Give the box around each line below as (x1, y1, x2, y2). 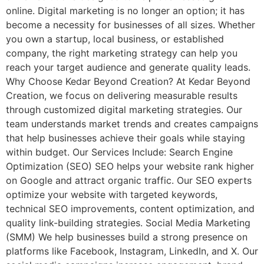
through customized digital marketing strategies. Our (6, 104, 242, 115)
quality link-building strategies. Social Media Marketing (6, 217, 250, 229)
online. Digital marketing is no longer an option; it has (6, 5, 245, 16)
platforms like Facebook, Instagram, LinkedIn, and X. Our (6, 245, 258, 257)
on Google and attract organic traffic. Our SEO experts (6, 174, 252, 186)
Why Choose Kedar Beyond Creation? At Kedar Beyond (6, 75, 250, 87)
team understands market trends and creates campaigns (6, 118, 258, 130)
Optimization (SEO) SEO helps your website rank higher (6, 160, 254, 172)
